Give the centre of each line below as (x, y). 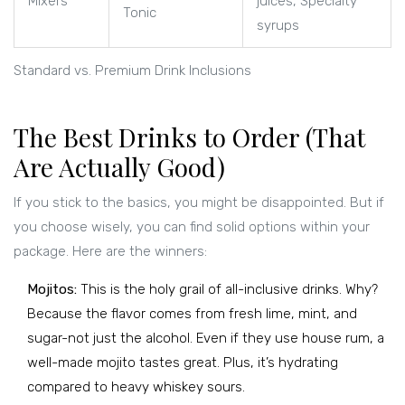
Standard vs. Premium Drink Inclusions (132, 71)
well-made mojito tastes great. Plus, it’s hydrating (183, 363)
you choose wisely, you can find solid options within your (192, 227)
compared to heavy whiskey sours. (136, 387)
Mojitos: (52, 290)
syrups (278, 26)
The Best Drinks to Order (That (189, 137)
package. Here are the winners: (110, 252)
